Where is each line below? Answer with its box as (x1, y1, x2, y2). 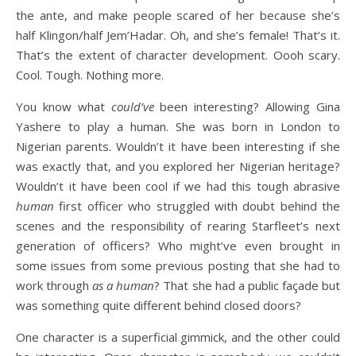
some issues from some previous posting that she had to (16, 257, 340, 273)
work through (16, 277, 93, 293)
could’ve (110, 99, 154, 114)
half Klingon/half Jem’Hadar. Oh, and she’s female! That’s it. (16, 27, 340, 43)
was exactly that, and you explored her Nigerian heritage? (16, 158, 340, 174)
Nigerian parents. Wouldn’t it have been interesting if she (16, 138, 340, 154)
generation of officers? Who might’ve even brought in (16, 238, 340, 253)
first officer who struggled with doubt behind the (54, 198, 340, 214)
